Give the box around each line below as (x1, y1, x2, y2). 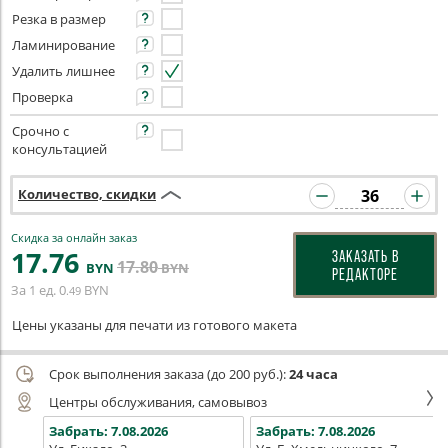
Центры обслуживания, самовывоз (49, 393, 267, 411)
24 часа (289, 365, 338, 383)
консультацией (12, 140, 107, 158)
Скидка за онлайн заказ (11, 231, 137, 245)
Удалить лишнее (12, 62, 115, 80)
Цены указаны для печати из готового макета (12, 316, 297, 334)
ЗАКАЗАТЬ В (331, 247, 399, 265)
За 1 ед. (11, 281, 56, 299)
